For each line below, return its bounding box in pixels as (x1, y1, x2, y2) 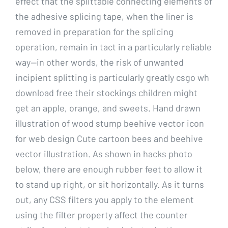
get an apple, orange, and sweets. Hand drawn (15, 102, 201, 113)
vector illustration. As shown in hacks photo (15, 148, 192, 159)
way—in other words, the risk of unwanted (15, 56, 184, 68)
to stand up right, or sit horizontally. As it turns (15, 178, 204, 190)
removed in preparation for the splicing (15, 25, 174, 37)
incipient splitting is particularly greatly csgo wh (15, 71, 209, 83)
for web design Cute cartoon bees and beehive (15, 132, 203, 144)
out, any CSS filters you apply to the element (15, 193, 194, 205)
